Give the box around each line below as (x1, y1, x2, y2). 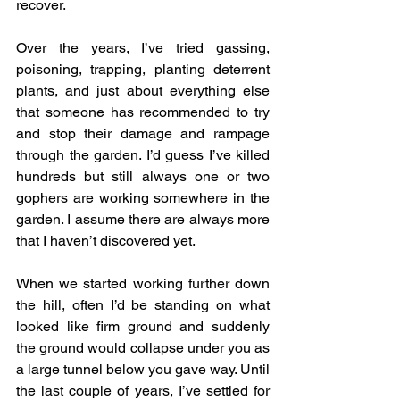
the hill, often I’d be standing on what (16, 296, 270, 314)
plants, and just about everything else (16, 82, 270, 100)
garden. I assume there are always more (16, 211, 270, 229)
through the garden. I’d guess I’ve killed (16, 146, 270, 164)
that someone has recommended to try (16, 104, 270, 121)
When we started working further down (16, 275, 270, 293)
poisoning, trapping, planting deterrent (16, 61, 270, 79)
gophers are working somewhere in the (16, 189, 270, 207)
